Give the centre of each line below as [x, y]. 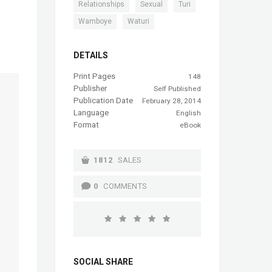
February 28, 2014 [172, 101]
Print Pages [94, 76]
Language [91, 113]
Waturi [138, 22]
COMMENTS [125, 186]
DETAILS [91, 56]
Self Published [177, 89]
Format [86, 125]
